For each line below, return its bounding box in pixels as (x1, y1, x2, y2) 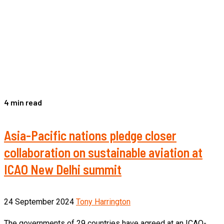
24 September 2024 (4, 197, 76, 207)
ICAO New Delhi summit (4, 161, 121, 177)
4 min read (4, 97, 42, 107)
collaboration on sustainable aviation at (4, 144, 202, 160)
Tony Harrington (76, 197, 130, 207)
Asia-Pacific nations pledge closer (4, 127, 176, 143)
